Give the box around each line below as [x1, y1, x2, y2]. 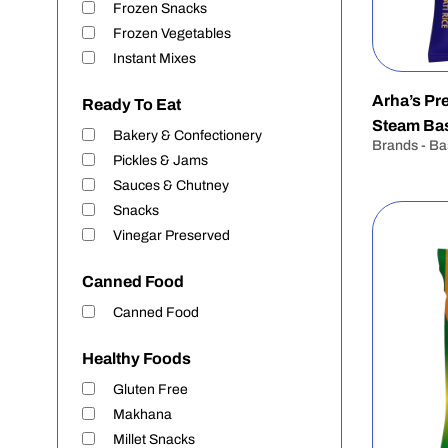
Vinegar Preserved [113, 228, 230, 243]
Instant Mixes [113, 51, 196, 66]
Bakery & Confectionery [113, 128, 262, 143]
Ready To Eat [82, 96, 181, 113]
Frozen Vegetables [113, 26, 231, 41]
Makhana [113, 407, 172, 422]
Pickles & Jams [113, 153, 208, 168]
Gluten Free [113, 382, 188, 397]
